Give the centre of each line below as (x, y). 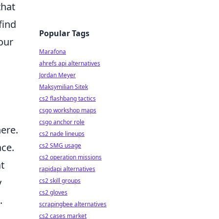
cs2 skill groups (60, 181)
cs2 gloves (53, 192)
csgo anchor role (62, 122)
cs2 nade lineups (62, 134)
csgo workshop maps (68, 110)
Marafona (53, 52)
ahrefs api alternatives (70, 63)
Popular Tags (64, 33)
